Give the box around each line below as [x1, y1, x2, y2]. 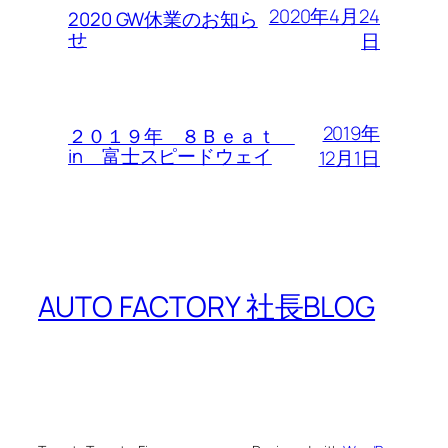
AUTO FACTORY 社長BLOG [38, 287, 376, 327]
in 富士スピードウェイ [68, 143, 272, 170]
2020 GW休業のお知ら [68, 6, 258, 33]
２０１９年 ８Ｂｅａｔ [68, 123, 295, 150]
